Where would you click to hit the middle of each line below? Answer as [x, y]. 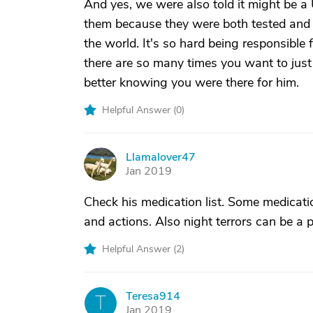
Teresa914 [153, 296]
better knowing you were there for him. [191, 82]
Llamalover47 [161, 157]
